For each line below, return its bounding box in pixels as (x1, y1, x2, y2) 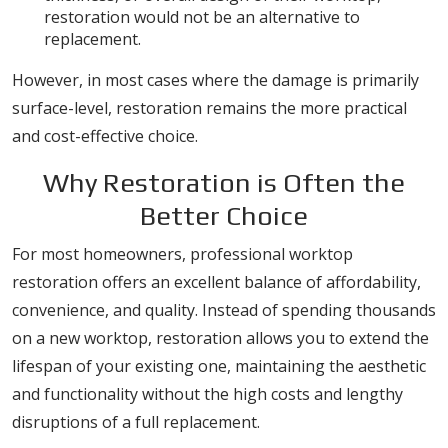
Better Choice (140, 200, 308, 231)
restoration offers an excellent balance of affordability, (12, 271, 421, 293)
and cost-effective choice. (12, 125, 198, 147)
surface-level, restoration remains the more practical (12, 97, 407, 119)
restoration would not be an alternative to (44, 6, 360, 28)
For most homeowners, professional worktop (12, 243, 353, 265)
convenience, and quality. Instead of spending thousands (12, 299, 436, 321)
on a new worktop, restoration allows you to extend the (12, 327, 429, 349)
